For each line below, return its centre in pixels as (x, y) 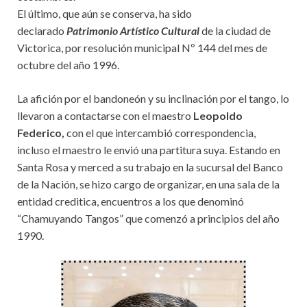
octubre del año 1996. (68, 65)
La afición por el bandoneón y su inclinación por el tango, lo (153, 98)
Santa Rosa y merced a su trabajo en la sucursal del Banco (150, 167)
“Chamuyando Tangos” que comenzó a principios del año (148, 218)
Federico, (41, 133)
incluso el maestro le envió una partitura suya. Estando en (149, 150)
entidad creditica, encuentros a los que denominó (131, 201)
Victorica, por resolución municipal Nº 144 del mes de (142, 48)
